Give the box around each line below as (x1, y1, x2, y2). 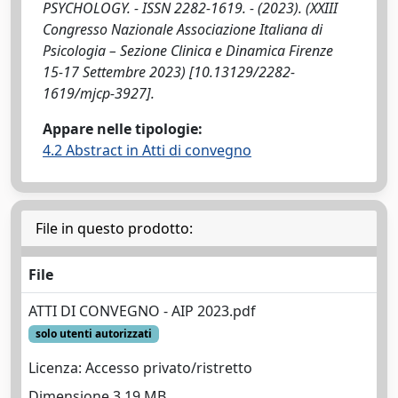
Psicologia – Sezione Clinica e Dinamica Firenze (43, 41, 333, 60)
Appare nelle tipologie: (43, 119, 203, 139)
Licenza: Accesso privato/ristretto (28, 358, 252, 378)
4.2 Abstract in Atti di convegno (43, 140, 251, 160)
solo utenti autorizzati (35, 326, 152, 341)
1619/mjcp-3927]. (43, 84, 155, 103)
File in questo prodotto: (36, 219, 193, 238)
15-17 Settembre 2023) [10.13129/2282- (43, 62, 295, 82)
